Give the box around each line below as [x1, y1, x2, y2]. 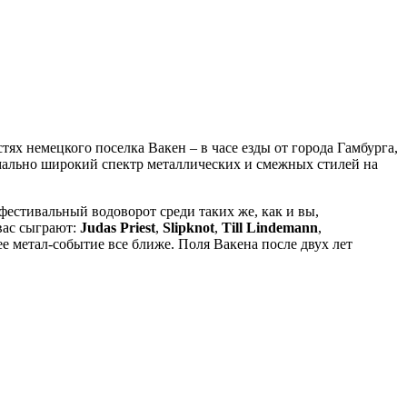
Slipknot [163, 219, 214, 235]
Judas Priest [76, 219, 155, 235]
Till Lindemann [222, 219, 318, 235]
